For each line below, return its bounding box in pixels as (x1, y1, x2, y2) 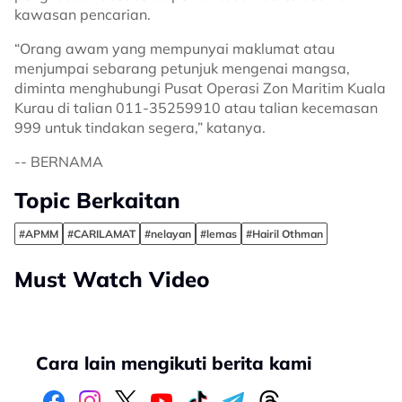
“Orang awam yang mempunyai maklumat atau (14, 39, 335, 58)
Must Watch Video (14, 266, 210, 293)
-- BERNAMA (14, 153, 107, 171)
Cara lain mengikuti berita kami (36, 352, 311, 375)
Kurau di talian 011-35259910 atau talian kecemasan (14, 99, 378, 118)
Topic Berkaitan (14, 187, 180, 214)
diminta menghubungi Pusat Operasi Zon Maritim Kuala (14, 79, 386, 98)
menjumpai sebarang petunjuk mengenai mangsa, (14, 59, 350, 78)
